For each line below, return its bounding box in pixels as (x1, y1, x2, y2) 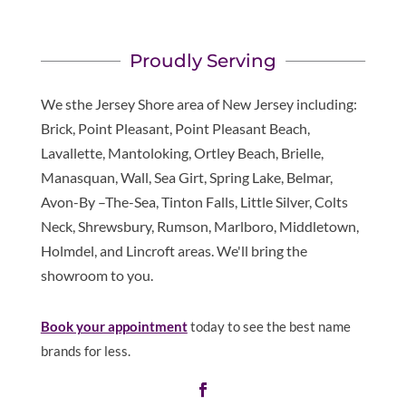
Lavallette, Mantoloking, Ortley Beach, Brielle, (40, 144, 324, 162)
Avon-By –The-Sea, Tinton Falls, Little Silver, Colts (40, 193, 348, 211)
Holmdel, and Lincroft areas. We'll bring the (40, 242, 307, 260)
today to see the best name (187, 318, 351, 335)
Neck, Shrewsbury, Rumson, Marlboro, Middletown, (40, 217, 359, 236)
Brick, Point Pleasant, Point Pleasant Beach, (40, 120, 310, 138)
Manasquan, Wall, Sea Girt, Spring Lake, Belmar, (40, 169, 333, 187)
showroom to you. (40, 266, 153, 285)
